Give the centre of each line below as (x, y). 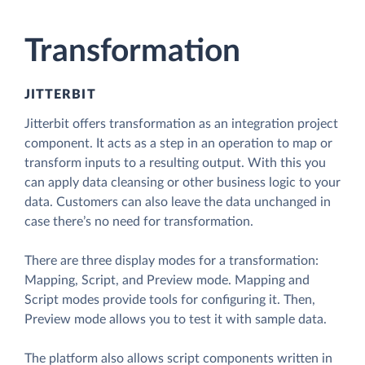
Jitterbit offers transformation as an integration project (181, 123)
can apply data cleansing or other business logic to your (182, 182)
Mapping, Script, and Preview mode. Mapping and (167, 280)
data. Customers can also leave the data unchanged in (178, 202)
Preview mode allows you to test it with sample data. (176, 319)
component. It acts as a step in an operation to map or (178, 143)
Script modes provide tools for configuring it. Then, (170, 299)
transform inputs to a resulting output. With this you (175, 163)
